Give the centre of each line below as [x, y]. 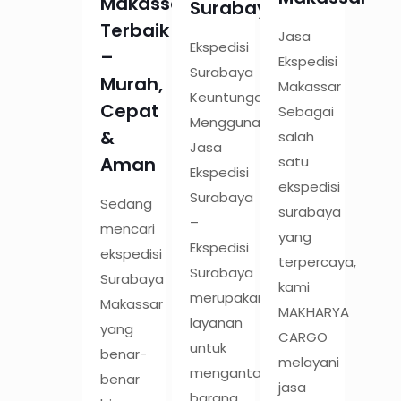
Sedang [127, 203]
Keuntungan [230, 98]
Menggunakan [236, 123]
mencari [128, 228]
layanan [216, 323]
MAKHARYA [314, 311]
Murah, [132, 84]
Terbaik [135, 30]
